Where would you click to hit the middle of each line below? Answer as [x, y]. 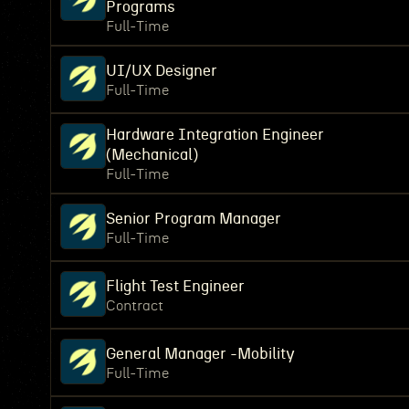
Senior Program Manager [194, 219]
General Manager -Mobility [200, 354]
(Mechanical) [152, 155]
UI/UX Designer [162, 71]
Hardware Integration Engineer [215, 135]
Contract [135, 306]
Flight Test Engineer [175, 286]
